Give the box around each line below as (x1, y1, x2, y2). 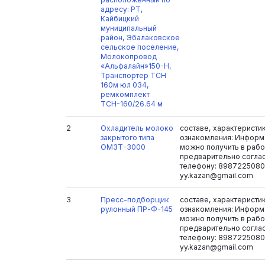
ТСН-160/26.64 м (100, 99, 163, 108)
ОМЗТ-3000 (100, 142, 146, 151)
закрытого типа (100, 132, 154, 142)
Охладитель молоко (100, 123, 173, 132)
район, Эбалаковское (100, 33, 180, 42)
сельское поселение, (100, 42, 179, 51)
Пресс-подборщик (100, 195, 169, 205)
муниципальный (100, 23, 157, 33)
